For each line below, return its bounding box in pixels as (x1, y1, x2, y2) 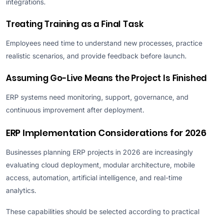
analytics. (6, 186, 36, 194)
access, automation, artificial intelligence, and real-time (6, 173, 182, 182)
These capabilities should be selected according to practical (6, 207, 199, 216)
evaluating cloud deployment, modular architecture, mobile (6, 160, 195, 169)
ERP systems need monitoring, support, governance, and (6, 92, 189, 101)
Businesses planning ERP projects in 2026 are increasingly (6, 147, 193, 156)
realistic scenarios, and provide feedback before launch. (6, 51, 187, 60)
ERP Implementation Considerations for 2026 (6, 126, 206, 139)
